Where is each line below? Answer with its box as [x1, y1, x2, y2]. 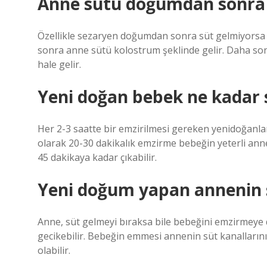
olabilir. [38, 244, 70, 257]
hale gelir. [38, 58, 81, 71]
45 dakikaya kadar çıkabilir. [38, 151, 157, 164]
